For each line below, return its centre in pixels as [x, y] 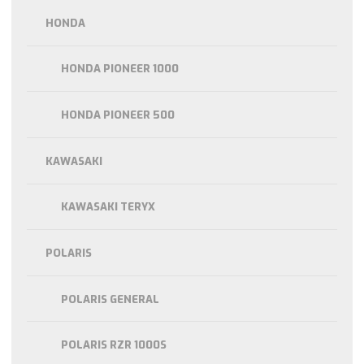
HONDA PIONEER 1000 [120, 69]
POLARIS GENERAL [110, 299]
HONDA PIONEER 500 [118, 115]
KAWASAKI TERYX [108, 207]
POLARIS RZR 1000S [114, 345]
